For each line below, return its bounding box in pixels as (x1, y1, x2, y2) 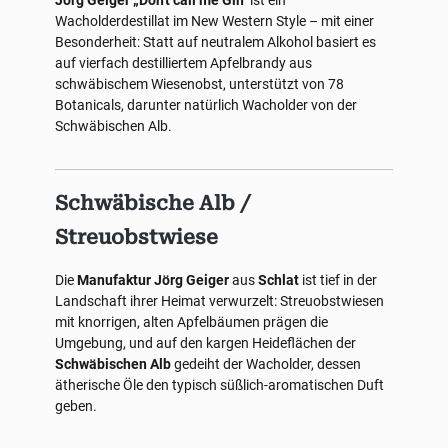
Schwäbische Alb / (55, 191, 250, 215)
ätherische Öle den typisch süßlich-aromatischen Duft (55, 377, 384, 393)
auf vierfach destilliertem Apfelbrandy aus (55, 55, 312, 71)
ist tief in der (299, 272, 377, 288)
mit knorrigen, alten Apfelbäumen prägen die (55, 314, 328, 330)
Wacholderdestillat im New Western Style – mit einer (55, 13, 374, 29)
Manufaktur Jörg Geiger (77, 272, 229, 288)
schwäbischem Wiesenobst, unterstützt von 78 (55, 76, 344, 92)
